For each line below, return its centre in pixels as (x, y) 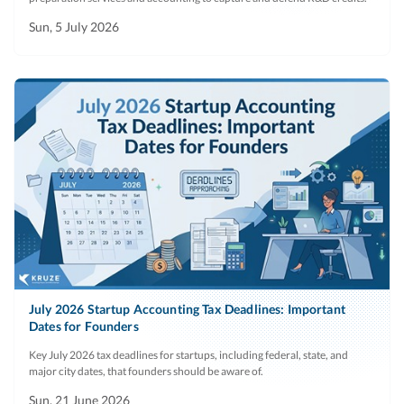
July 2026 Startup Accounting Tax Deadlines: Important (187, 309)
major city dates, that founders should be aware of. (146, 371)
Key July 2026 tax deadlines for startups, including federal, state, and (188, 354)
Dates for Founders (84, 326)
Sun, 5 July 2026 (74, 27)
